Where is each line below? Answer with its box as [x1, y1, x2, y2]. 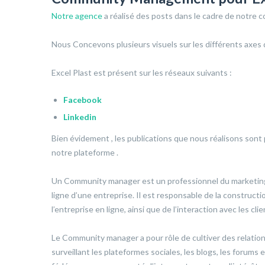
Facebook [63, 94, 102, 105]
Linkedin [63, 111, 96, 122]
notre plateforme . [51, 147, 118, 157]
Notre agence [51, 10, 102, 21]
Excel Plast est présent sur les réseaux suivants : [51, 67, 232, 77]
